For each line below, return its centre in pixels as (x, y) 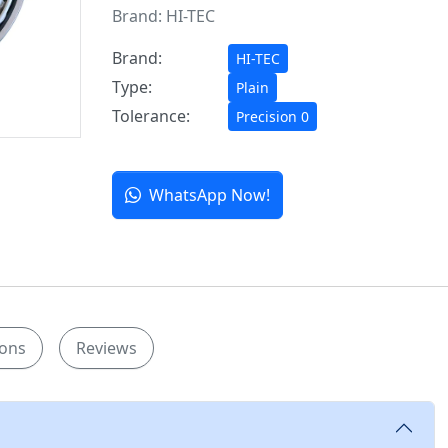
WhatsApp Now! (210, 195)
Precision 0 (273, 117)
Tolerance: (151, 116)
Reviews (106, 348)
